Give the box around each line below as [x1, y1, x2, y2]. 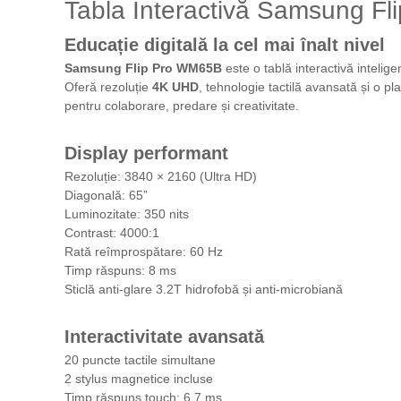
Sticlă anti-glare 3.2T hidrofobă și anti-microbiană [64, 282, 343, 296]
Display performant [64, 143, 228, 163]
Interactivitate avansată [64, 327, 264, 346]
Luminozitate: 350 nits [64, 207, 189, 221]
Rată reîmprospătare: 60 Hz [64, 244, 223, 259]
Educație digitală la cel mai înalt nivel [64, 35, 385, 55]
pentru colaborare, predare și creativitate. [64, 98, 299, 113]
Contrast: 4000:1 [64, 226, 159, 240]
